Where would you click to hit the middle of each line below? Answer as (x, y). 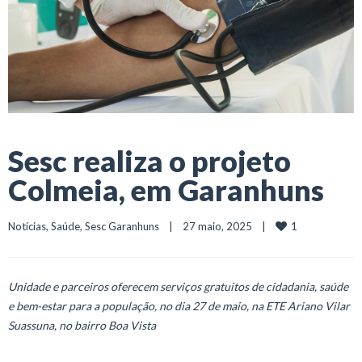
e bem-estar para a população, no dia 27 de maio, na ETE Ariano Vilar (179, 305)
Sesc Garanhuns (122, 226)
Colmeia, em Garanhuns (166, 189)
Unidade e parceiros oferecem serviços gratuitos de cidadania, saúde (178, 286)
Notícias (27, 226)
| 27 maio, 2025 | (217, 226)
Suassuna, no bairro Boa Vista (82, 325)
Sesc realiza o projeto (149, 160)
